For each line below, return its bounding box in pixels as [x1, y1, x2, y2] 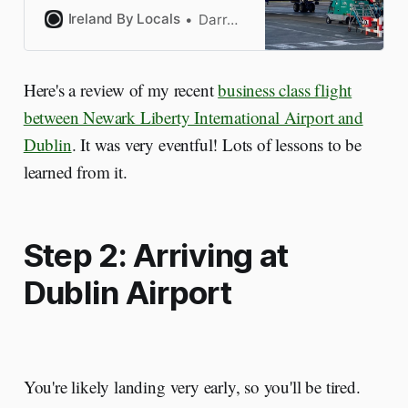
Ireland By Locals [67, 10, 180, 28]
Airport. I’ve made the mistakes [44, 28, 243, 46]
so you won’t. [44, 48, 128, 66]
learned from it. [23, 160, 127, 184]
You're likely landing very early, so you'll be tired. [23, 375, 361, 399]
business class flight [218, 78, 352, 102]
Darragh [199, 10, 228, 28]
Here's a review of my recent [23, 78, 219, 102]
